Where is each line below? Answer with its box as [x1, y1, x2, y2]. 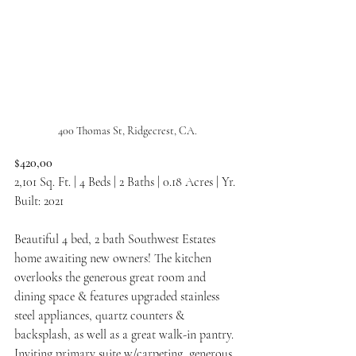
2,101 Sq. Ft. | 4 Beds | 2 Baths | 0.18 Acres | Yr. [14, 174, 238, 190]
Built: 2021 [14, 193, 64, 209]
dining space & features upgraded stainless [14, 288, 222, 304]
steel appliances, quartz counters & [14, 308, 188, 323]
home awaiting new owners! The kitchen [14, 250, 215, 266]
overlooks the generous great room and [14, 269, 209, 285]
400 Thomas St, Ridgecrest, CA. [57, 124, 197, 137]
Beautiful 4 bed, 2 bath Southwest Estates [14, 231, 219, 247]
